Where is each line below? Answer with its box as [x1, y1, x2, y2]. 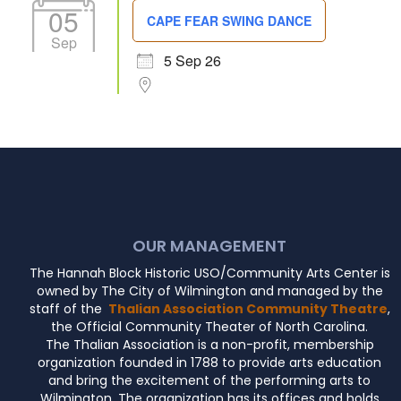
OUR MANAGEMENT [132, 234, 286, 257]
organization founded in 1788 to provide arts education [38, 353, 381, 371]
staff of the [29, 299, 106, 318]
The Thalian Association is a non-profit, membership [45, 335, 374, 354]
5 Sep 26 [164, 49, 222, 71]
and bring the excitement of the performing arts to [48, 371, 371, 389]
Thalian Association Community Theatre [105, 299, 388, 318]
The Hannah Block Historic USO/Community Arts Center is [29, 263, 390, 282]
